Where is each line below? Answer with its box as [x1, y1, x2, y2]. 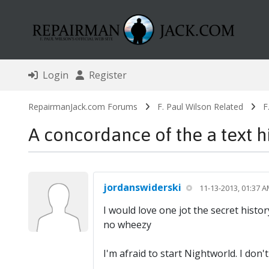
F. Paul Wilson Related [157, 101, 243, 113]
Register [83, 68, 127, 82]
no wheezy [103, 218, 151, 232]
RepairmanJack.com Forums [28, 101, 138, 113]
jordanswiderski [103, 181, 181, 195]
